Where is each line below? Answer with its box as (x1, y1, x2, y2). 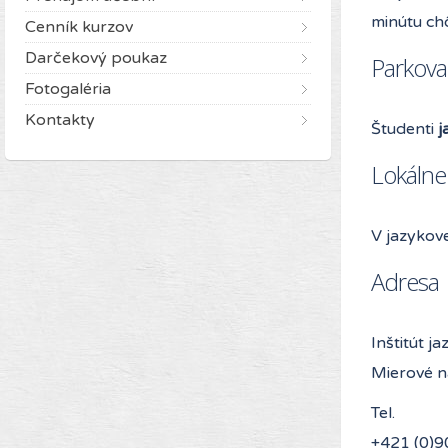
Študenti (371, 118, 438, 139)
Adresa (371, 264, 439, 298)
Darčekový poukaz (25, 47, 167, 68)
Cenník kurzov (25, 16, 133, 37)
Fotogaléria (25, 78, 111, 99)
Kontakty (25, 109, 95, 130)
